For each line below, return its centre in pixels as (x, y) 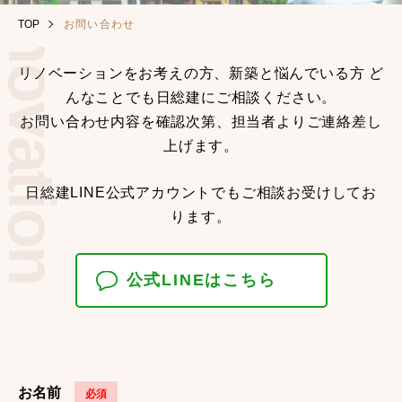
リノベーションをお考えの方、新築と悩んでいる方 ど (201, 73)
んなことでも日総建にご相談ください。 (201, 97)
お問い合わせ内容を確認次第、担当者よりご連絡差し (201, 122)
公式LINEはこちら (201, 280)
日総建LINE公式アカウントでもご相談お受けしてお (201, 192)
